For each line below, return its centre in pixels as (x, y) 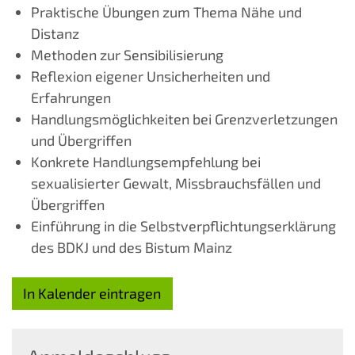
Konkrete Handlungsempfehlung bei (146, 162)
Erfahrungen (71, 98)
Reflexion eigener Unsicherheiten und (151, 76)
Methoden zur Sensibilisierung (127, 55)
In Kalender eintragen (92, 294)
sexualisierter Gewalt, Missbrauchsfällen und (176, 183)
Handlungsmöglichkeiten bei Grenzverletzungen (184, 119)
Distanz (55, 34)
